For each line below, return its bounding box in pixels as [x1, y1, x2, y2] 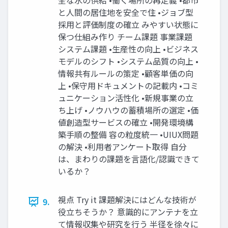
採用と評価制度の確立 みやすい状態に [58, 18, 198, 31]
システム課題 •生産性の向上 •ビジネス [58, 43, 198, 55]
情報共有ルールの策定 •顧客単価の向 [58, 67, 193, 80]
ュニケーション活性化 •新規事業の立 [58, 92, 193, 104]
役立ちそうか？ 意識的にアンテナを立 [58, 206, 198, 218]
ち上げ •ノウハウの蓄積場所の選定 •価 [58, 104, 198, 117]
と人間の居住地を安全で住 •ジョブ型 [58, 6, 193, 19]
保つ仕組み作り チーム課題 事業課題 [58, 31, 192, 43]
